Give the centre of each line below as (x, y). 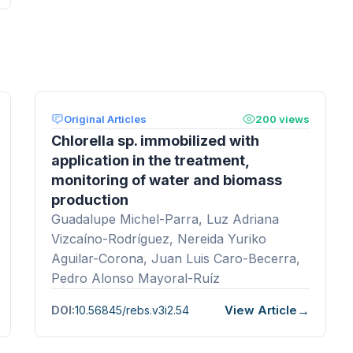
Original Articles (105, 119)
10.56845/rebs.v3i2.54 (132, 310)
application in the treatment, (150, 160)
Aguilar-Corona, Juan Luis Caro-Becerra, (176, 258)
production (90, 199)
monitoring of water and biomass (167, 180)
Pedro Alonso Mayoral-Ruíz (136, 278)
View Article (261, 310)
